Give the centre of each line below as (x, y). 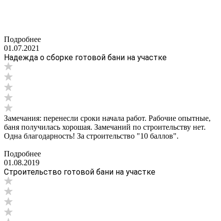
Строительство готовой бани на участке (80, 172)
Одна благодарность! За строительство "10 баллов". (91, 136)
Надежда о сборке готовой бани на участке (85, 58)
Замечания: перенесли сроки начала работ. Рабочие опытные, (107, 118)
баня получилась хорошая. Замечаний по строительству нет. (105, 127)
